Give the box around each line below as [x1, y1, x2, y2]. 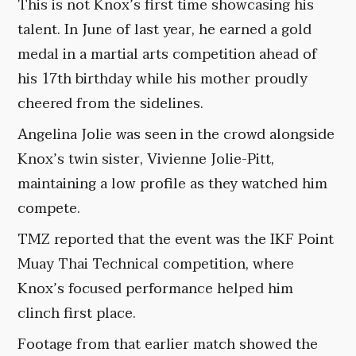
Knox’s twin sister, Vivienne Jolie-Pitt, [17, 147, 275, 172]
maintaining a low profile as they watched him [17, 172, 328, 197]
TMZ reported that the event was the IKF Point [17, 227, 335, 253]
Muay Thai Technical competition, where [17, 252, 295, 277]
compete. [17, 196, 81, 222]
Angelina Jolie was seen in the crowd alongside [17, 122, 335, 148]
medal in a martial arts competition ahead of [17, 42, 318, 68]
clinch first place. [17, 301, 137, 327]
